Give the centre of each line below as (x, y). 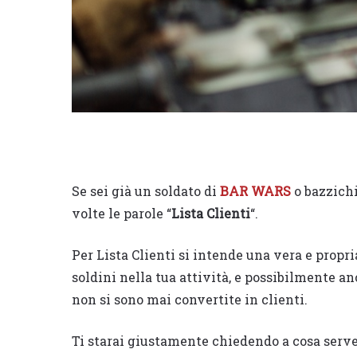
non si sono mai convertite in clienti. (190, 299)
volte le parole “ (122, 213)
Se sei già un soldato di (146, 190)
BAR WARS (255, 190)
